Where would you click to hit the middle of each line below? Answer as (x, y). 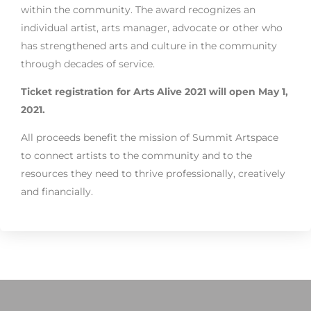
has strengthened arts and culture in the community (149, 46)
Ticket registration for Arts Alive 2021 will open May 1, (154, 92)
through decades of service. (88, 64)
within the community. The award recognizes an (138, 10)
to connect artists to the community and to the (136, 156)
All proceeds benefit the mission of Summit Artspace (150, 138)
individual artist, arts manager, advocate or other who (152, 28)
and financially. (57, 192)
